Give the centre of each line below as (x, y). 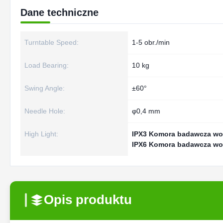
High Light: (41, 134)
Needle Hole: (45, 111)
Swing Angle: (45, 88)
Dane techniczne (59, 12)
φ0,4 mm (146, 111)
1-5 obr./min (151, 42)
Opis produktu (88, 200)
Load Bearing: (47, 65)
